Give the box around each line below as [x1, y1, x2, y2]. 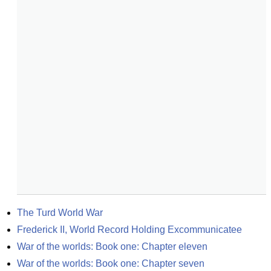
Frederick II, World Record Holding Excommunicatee [17, 224, 242, 235]
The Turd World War [17, 207, 103, 218]
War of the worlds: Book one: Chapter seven [17, 258, 204, 269]
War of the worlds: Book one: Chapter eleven [17, 241, 207, 252]
